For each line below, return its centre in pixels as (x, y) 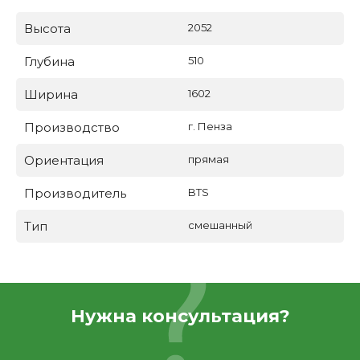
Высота (47, 29)
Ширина (51, 95)
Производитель (75, 194)
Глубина (49, 62)
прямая (209, 160)
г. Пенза (210, 127)
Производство (72, 128)
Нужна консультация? (180, 317)
